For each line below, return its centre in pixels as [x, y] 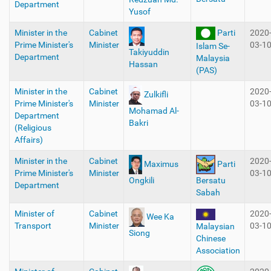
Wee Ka [160, 216]
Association [218, 250]
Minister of [34, 214]
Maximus [161, 164]
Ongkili [141, 180]
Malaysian [215, 226]
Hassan [143, 64]
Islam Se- [213, 46]
